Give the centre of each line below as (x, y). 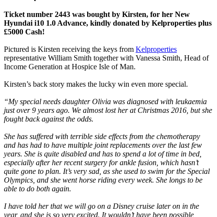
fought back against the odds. (49, 119)
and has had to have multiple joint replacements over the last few (103, 145)
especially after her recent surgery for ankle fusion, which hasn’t (101, 163)
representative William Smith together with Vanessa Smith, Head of (106, 58)
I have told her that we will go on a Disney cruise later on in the (101, 206)
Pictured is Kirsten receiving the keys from (70, 49)
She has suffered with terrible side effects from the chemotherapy (102, 137)
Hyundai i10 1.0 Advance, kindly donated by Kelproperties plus (108, 23)
